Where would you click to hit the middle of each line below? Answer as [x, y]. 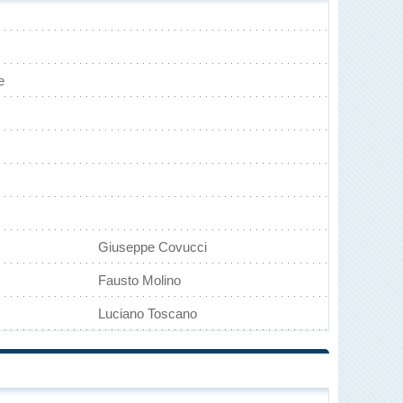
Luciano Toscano [148, 313]
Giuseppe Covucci [152, 247]
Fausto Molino [139, 280]
